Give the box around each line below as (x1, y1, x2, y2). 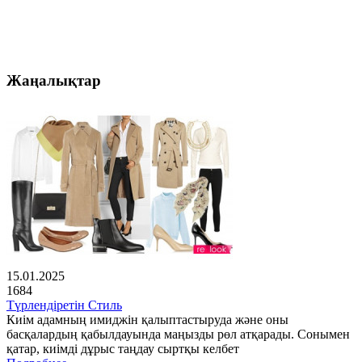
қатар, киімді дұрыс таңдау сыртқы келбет (6, 342, 239, 356)
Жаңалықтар (6, 71, 101, 89)
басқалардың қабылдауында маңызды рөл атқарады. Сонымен (6, 327, 350, 342)
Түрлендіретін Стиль (6, 298, 122, 313)
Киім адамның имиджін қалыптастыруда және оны (6, 313, 288, 327)
